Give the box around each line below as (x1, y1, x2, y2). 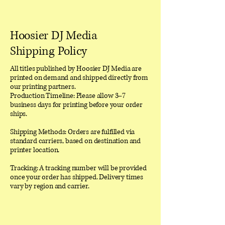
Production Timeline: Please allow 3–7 (10, 91, 126, 100)
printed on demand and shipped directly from (10, 73, 149, 82)
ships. (10, 109, 28, 119)
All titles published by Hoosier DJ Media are (10, 64, 142, 73)
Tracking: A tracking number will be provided (10, 163, 147, 173)
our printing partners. (10, 82, 76, 91)
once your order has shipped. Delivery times (10, 172, 144, 182)
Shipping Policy (10, 43, 87, 59)
